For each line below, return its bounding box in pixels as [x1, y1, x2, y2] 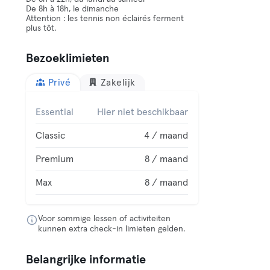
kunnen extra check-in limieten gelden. [38, 225, 186, 233]
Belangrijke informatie [26, 254, 146, 266]
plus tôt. [26, 24, 57, 33]
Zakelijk [100, 78, 136, 87]
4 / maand [144, 131, 189, 140]
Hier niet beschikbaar [97, 107, 189, 117]
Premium [36, 154, 74, 164]
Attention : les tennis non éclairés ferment [26, 14, 184, 23]
